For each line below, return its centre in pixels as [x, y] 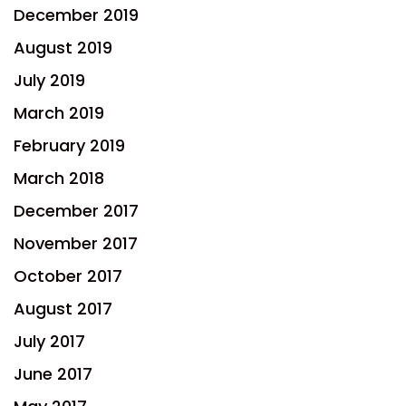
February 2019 [69, 145]
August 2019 [63, 47]
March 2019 [59, 112]
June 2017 [53, 373]
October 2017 [68, 275]
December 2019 [76, 14]
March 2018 [59, 178]
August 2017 [63, 308]
